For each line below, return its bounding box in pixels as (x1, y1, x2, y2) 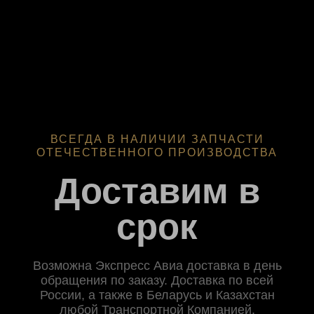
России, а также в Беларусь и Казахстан (39, 288, 275, 303)
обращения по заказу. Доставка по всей (41, 273, 273, 288)
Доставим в (54, 170, 260, 212)
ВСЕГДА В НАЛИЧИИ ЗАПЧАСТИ (50, 133, 264, 146)
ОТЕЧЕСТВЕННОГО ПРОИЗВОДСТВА (36, 146, 278, 159)
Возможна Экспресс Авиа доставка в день (32, 259, 282, 273)
